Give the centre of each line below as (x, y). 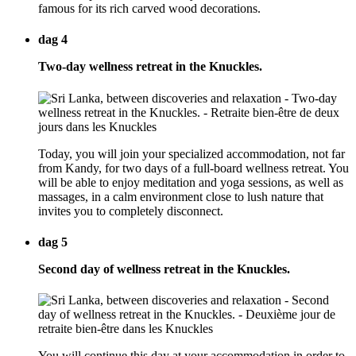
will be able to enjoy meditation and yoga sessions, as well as (191, 182)
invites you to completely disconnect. (131, 211)
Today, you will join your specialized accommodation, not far (192, 153)
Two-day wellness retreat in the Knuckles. (150, 67)
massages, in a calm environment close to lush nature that (181, 196)
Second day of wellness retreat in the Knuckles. (164, 269)
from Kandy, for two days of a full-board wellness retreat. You (193, 168)
